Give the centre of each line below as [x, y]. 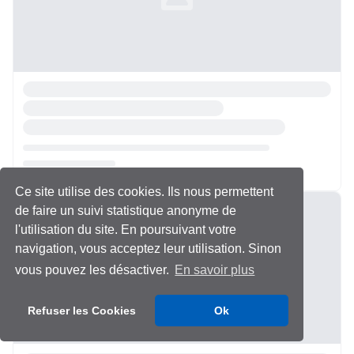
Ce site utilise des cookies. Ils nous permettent [145, 191]
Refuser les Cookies [82, 311]
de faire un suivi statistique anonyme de [126, 210]
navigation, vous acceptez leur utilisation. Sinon [149, 248]
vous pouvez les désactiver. [94, 270]
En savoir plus [215, 270]
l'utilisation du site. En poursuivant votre [126, 229]
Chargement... [53, 199]
